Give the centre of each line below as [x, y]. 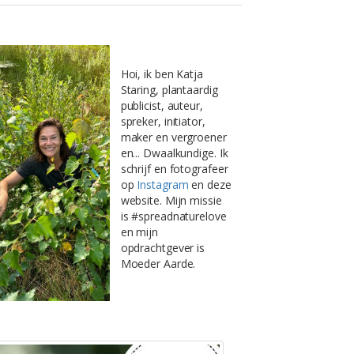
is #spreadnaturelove [173, 216]
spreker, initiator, [163, 121]
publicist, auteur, [162, 105]
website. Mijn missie [171, 200]
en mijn [139, 232]
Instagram [163, 184]
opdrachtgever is [163, 247]
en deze [210, 184]
